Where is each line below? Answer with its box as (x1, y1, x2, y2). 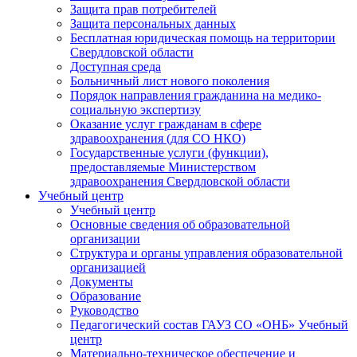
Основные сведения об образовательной (70, 218, 290, 232)
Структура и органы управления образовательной (70, 246, 343, 261)
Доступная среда (70, 60, 161, 74)
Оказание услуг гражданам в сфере (70, 117, 261, 131)
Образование (70, 289, 141, 304)
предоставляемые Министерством (70, 160, 256, 175)
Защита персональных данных (70, 17, 236, 31)
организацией (70, 261, 146, 275)
